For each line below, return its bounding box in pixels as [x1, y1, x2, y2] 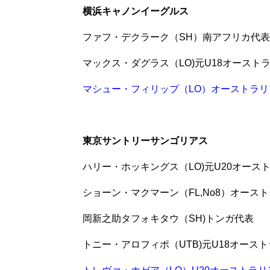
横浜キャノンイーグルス [83, 5, 189, 16]
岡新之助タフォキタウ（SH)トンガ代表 [83, 213, 254, 224]
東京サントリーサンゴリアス [83, 135, 208, 146]
